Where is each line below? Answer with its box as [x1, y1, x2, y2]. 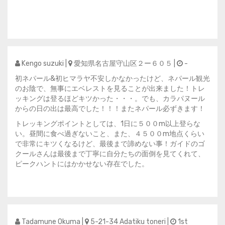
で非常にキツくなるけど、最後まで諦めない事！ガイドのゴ [15, 140, 205, 148]
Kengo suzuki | [20, 59, 68, 68]
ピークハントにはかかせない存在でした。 [15, 160, 149, 168]
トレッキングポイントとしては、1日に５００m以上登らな [15, 120, 200, 128]
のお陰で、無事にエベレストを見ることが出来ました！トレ [15, 84, 205, 93]
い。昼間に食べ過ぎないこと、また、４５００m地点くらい [15, 130, 204, 138]
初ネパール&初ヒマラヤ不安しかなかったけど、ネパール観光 [15, 74, 210, 83]
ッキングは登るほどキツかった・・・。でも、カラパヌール [15, 94, 205, 103]
